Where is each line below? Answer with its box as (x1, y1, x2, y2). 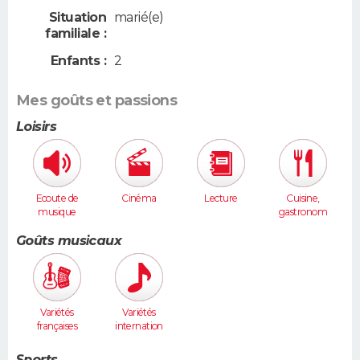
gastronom (279, 205, 327, 218)
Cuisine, (286, 191, 320, 204)
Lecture (204, 191, 238, 204)
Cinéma (121, 191, 157, 204)
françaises (36, 319, 78, 332)
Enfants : (51, 52, 106, 68)
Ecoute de (35, 191, 79, 204)
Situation (49, 10, 106, 26)
